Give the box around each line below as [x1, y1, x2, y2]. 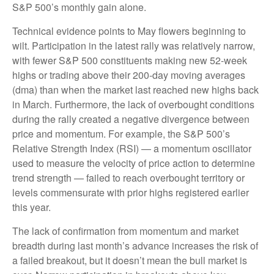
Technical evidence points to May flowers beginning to [12, 24, 246, 38]
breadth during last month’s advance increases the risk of [12, 239, 258, 253]
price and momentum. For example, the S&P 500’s [12, 127, 230, 141]
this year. [12, 200, 51, 214]
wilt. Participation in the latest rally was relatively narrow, [12, 39, 255, 53]
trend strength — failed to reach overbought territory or [12, 171, 245, 185]
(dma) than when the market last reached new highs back [12, 83, 259, 97]
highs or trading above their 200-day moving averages [12, 68, 245, 82]
